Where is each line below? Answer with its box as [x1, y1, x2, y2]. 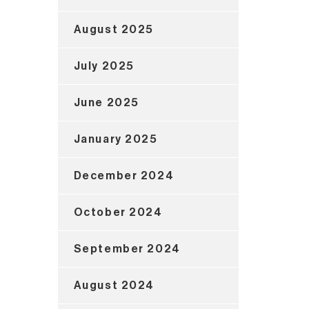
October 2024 [73, 206, 163, 218]
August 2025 [73, 23, 154, 35]
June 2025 [73, 97, 139, 108]
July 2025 [73, 60, 134, 72]
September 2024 [73, 243, 181, 255]
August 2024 [73, 279, 155, 291]
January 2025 [73, 133, 158, 145]
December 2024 [73, 170, 175, 181]
